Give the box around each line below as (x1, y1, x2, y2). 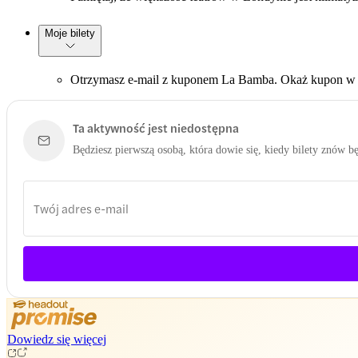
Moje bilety (45, 26, 95, 39)
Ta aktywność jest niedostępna (73, 118, 239, 136)
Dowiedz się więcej (7, 332, 106, 346)
